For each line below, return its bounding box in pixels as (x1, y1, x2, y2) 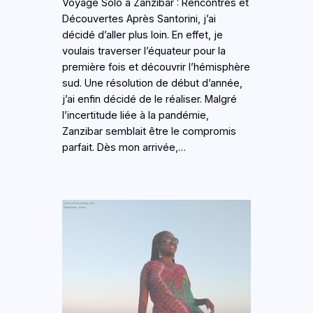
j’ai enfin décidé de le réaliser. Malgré (61, 93, 237, 106)
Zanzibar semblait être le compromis (61, 125, 236, 138)
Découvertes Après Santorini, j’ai (61, 13, 216, 26)
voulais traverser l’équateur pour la (61, 45, 226, 58)
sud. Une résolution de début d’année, (61, 77, 242, 90)
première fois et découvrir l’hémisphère (61, 61, 250, 74)
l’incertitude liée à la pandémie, (61, 109, 209, 122)
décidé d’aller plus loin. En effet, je (61, 29, 223, 42)
